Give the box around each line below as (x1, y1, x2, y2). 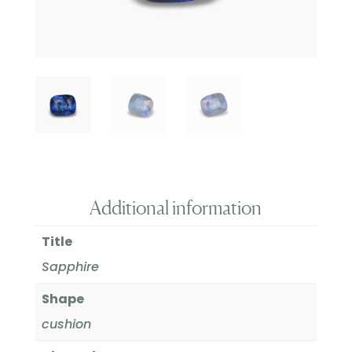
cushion (41, 314, 91, 333)
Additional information (90, 196, 262, 219)
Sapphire (41, 257, 99, 276)
